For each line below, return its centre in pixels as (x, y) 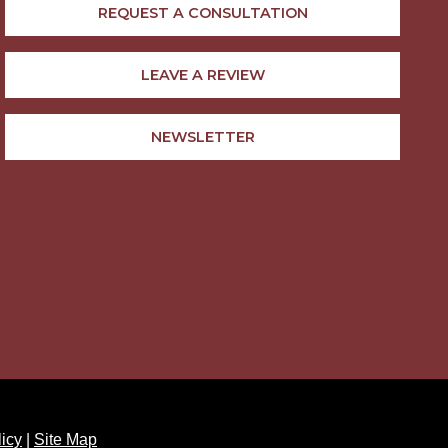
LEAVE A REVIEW (202, 74)
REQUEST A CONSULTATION (202, 12)
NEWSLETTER (202, 136)
